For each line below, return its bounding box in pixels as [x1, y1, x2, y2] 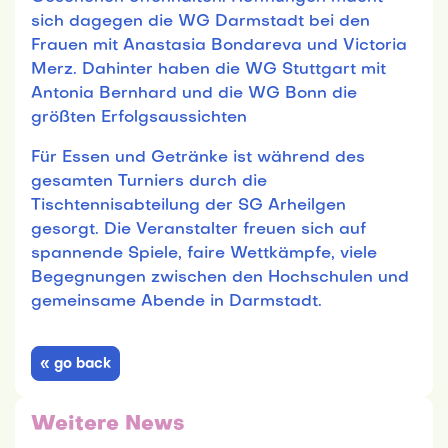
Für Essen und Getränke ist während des [31, 149, 365, 166]
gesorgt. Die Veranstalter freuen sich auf [31, 221, 366, 238]
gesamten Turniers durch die [31, 173, 267, 190]
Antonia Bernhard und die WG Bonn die [31, 85, 357, 102]
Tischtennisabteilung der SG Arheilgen [31, 197, 346, 214]
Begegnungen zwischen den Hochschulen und [31, 269, 409, 286]
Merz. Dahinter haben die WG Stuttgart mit [31, 61, 386, 78]
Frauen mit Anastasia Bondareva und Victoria [31, 37, 407, 54]
